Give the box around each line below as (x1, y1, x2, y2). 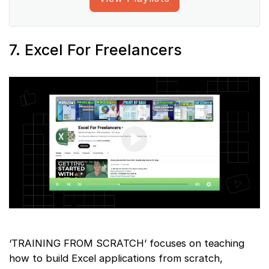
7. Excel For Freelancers (9, 40, 182, 59)
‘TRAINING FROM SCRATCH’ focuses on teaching (9, 237, 244, 249)
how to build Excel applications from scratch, (9, 252, 223, 264)
